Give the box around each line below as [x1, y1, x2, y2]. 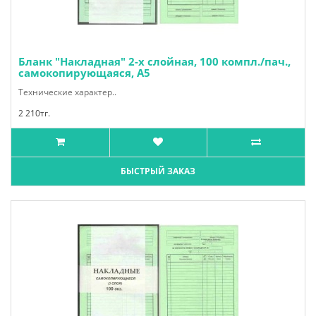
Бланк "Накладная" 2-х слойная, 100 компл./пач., [18, 54, 291, 68]
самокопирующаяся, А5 [18, 66, 150, 80]
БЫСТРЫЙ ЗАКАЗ [121, 165, 195, 177]
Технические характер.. [18, 86, 116, 98]
